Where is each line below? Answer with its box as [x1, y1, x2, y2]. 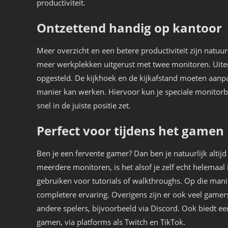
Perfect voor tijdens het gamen [37, 122, 224, 139]
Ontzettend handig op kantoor [37, 19, 222, 36]
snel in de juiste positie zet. [37, 100, 131, 110]
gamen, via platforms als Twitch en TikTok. [37, 217, 185, 227]
